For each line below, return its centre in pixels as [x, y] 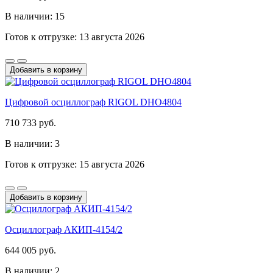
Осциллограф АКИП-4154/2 [64, 229]
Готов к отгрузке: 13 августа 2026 [75, 37]
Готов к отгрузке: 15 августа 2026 [75, 164]
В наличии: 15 [35, 16]
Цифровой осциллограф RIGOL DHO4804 [93, 102]
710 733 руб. [30, 122]
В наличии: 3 [32, 143]
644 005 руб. [30, 250]
